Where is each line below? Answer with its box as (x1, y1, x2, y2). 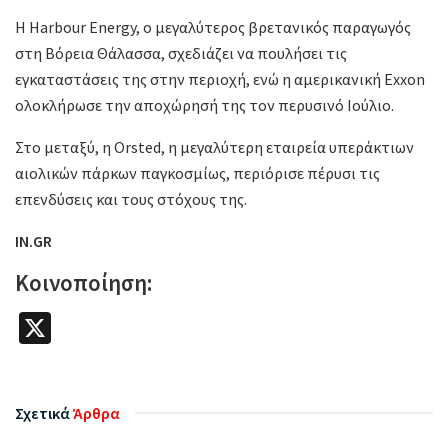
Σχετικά (15, 402, 70, 423)
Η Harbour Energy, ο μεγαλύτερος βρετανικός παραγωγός (15, 16, 411, 37)
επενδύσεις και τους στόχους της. (15, 188, 247, 209)
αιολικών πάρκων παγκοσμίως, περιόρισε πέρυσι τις (15, 162, 380, 183)
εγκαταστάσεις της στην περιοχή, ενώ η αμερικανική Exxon (15, 68, 425, 89)
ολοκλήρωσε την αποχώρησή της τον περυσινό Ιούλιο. (15, 94, 394, 115)
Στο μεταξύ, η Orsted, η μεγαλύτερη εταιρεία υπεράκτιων (15, 136, 414, 157)
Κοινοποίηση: (15, 267, 152, 297)
